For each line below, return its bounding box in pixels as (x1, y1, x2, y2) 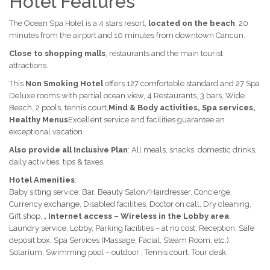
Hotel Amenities (9, 175, 75, 184)
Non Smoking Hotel (25, 79, 103, 88)
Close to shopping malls (9, 49, 105, 58)
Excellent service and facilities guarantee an (68, 115, 225, 124)
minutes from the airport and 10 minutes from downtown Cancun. (9, 31, 245, 40)
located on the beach (148, 19, 235, 28)
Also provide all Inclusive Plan (9, 145, 128, 154)
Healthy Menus (9, 115, 68, 124)
